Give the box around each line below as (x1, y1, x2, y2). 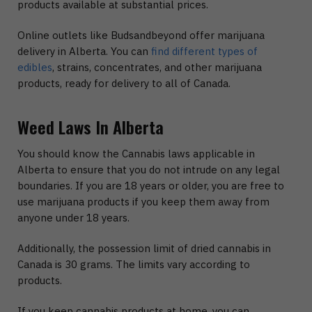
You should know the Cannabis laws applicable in (17, 146, 255, 160)
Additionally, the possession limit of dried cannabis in (17, 242, 271, 256)
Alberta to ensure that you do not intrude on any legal (17, 162, 280, 176)
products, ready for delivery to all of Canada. (17, 77, 231, 91)
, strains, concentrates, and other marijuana (52, 61, 262, 75)
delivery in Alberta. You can (17, 45, 151, 58)
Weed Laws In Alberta (17, 114, 164, 139)
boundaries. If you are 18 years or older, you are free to (17, 178, 284, 192)
